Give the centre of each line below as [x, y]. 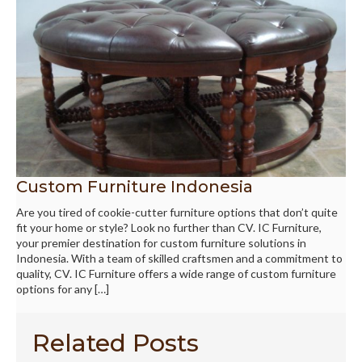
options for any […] [63, 288]
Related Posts [116, 343]
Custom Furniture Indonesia [135, 186]
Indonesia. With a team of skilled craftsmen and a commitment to [179, 258]
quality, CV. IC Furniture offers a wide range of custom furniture [176, 273]
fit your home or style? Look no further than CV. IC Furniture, [169, 227]
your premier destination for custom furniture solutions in [161, 242]
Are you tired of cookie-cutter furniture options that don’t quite [177, 212]
